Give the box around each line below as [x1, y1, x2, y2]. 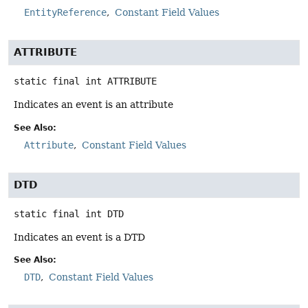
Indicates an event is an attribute [14, 99, 173, 111]
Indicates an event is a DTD [14, 231, 145, 243]
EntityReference [24, 7, 107, 19]
